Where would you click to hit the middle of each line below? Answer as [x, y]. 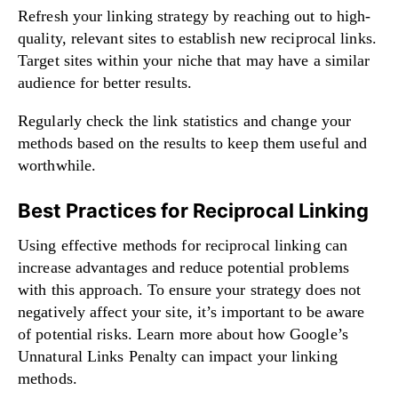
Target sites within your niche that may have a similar [194, 61]
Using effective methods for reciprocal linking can [183, 246]
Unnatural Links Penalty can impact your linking [178, 357]
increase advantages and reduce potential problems [183, 268]
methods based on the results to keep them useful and [193, 143]
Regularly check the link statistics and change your [185, 121]
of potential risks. [77, 334]
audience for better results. [105, 83]
